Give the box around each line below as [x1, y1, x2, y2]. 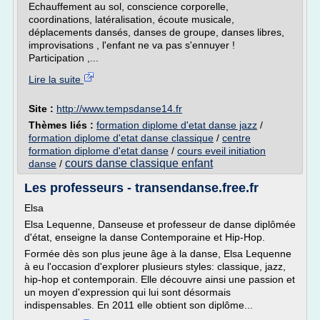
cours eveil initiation [177, 145, 266, 156]
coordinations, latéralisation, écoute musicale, [29, 14, 234, 25]
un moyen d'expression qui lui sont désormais [24, 286, 231, 298]
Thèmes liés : [29, 119, 96, 131]
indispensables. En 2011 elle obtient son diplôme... [24, 299, 253, 311]
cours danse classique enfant [65, 157, 213, 169]
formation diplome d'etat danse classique [29, 132, 214, 144]
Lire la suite [29, 74, 84, 85]
